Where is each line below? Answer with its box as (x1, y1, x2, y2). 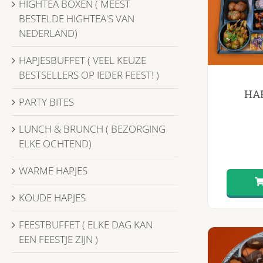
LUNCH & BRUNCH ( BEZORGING (19, 122, 166, 136)
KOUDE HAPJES (19, 190, 86, 204)
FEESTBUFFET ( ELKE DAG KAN (19, 217, 153, 231)
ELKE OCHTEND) (19, 136, 92, 150)
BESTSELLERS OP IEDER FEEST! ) (19, 68, 159, 82)
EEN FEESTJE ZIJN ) (19, 232, 98, 246)
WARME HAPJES (19, 163, 87, 177)
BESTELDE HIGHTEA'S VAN (19, 11, 134, 25)
